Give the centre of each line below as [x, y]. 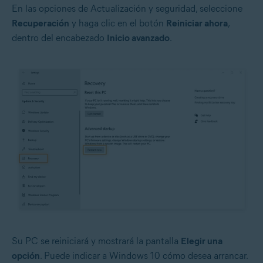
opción [26, 256]
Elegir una [202, 241]
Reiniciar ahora [197, 23]
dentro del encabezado [59, 38]
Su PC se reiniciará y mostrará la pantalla [96, 241]
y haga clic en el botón [118, 23]
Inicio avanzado [138, 38]
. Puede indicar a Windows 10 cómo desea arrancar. [144, 256]
